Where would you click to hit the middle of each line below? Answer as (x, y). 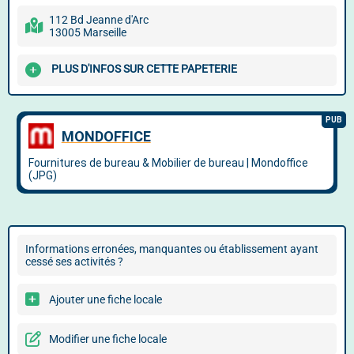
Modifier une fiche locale (108, 339)
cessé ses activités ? (74, 262)
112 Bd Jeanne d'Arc (99, 20)
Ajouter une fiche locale (105, 299)
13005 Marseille (88, 32)
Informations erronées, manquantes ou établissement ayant (172, 249)
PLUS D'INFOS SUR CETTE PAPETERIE (144, 69)
